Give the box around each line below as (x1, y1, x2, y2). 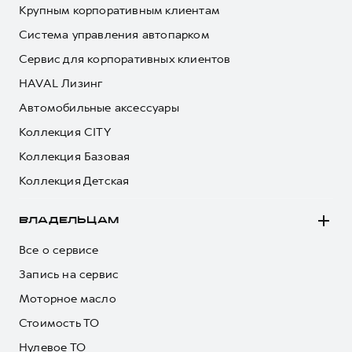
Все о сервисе (19, 242, 99, 258)
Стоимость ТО (19, 315, 100, 331)
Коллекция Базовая (19, 148, 130, 164)
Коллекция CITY (19, 124, 111, 140)
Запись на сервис (19, 266, 119, 282)
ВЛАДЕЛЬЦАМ (19, 216, 119, 225)
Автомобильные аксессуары (19, 100, 179, 115)
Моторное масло (19, 291, 116, 306)
